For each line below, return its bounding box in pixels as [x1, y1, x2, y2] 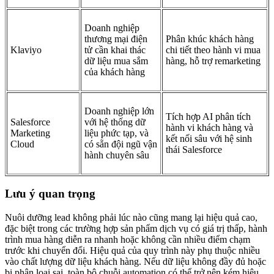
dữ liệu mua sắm [84, 55, 148, 66]
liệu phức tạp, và [84, 127, 149, 138]
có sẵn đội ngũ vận [84, 138, 157, 149]
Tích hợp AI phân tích [166, 111, 251, 122]
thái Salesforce [166, 144, 222, 155]
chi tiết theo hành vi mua [166, 44, 261, 55]
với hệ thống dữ [84, 116, 146, 127]
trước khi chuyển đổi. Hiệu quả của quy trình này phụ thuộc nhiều [5, 245, 260, 256]
